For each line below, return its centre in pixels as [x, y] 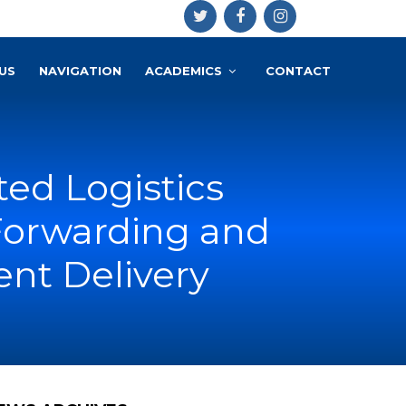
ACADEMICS [184, 71]
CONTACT [298, 71]
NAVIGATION [80, 71]
